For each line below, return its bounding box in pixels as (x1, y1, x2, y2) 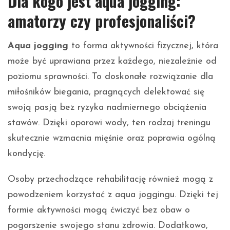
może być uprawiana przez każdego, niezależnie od (8, 56, 217, 66)
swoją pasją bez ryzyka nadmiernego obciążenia (8, 102, 206, 112)
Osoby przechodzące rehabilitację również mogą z (8, 174, 213, 184)
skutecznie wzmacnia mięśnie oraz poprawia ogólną (8, 133, 216, 143)
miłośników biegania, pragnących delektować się (8, 87, 204, 97)
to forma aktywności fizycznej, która (68, 41, 218, 51)
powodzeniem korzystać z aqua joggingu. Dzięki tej (8, 189, 218, 200)
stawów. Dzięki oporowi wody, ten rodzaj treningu (8, 118, 210, 128)
